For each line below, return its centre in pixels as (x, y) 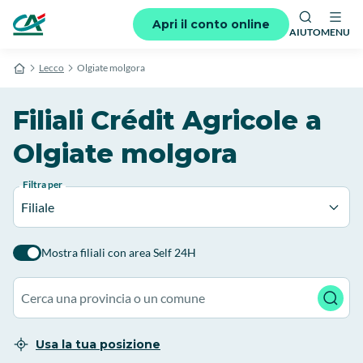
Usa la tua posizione (98, 344)
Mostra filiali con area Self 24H (119, 252)
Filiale (38, 207)
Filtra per (43, 184)
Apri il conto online (211, 24)
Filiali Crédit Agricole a (167, 120)
